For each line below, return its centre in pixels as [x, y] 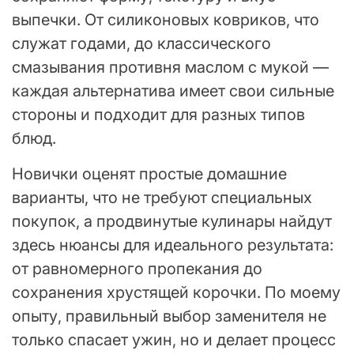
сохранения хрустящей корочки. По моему [176, 293]
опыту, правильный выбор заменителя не [169, 316]
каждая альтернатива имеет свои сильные [173, 91]
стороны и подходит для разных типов [158, 115]
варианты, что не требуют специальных [162, 198]
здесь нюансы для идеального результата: [173, 245]
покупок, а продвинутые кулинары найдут [172, 222]
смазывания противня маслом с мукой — [170, 68]
